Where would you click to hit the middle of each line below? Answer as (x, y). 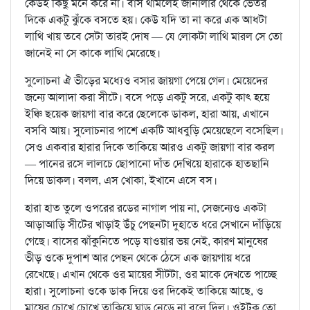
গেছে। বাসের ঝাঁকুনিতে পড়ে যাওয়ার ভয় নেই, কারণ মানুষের (146, 241)
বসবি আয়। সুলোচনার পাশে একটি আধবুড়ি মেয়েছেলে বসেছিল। (154, 131)
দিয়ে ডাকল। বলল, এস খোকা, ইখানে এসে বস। (121, 181)
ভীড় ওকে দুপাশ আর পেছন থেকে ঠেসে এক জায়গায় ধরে (138, 258)
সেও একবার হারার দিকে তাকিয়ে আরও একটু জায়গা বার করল (150, 147)
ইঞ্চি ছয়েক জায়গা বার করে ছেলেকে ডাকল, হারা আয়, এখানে (147, 114)
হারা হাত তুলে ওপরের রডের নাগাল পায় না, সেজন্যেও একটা (146, 208)
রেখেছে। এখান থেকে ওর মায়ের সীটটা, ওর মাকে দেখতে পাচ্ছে (151, 275)
